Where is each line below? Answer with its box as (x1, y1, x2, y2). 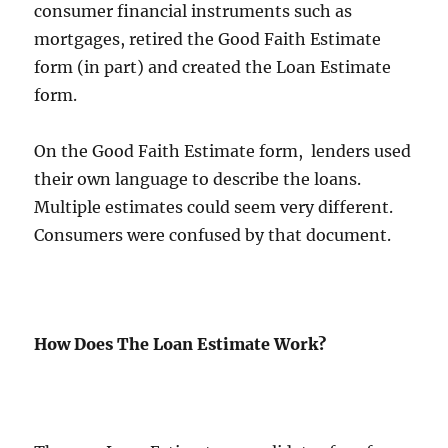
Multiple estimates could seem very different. (34, 197, 394, 218)
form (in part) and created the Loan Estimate (34, 57, 392, 78)
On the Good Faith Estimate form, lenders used (34, 141, 412, 162)
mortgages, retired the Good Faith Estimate (34, 29, 382, 50)
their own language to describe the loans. (34, 169, 362, 190)
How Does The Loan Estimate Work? (34, 334, 327, 355)
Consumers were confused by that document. (34, 225, 392, 246)
